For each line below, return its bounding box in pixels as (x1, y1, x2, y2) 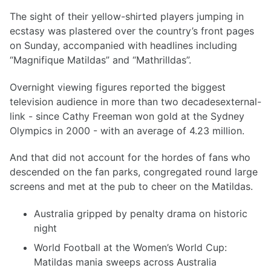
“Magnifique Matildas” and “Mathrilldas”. (10, 53, 191, 66)
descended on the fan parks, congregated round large (10, 166, 258, 178)
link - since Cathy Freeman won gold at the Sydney (10, 109, 244, 122)
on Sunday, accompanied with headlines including (10, 39, 237, 51)
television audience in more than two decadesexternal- (10, 95, 261, 108)
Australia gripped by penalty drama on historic (34, 207, 247, 220)
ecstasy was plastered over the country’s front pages (10, 24, 254, 37)
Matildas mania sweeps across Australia (34, 256, 217, 269)
